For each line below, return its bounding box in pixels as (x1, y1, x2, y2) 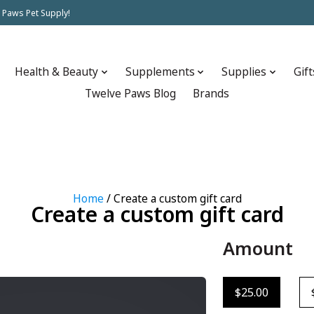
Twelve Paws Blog (84, 86, 176, 102)
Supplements (125, 64, 195, 80)
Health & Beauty (15, 64, 99, 80)
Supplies (221, 64, 267, 80)
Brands (192, 86, 229, 102)
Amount (222, 236, 293, 261)
